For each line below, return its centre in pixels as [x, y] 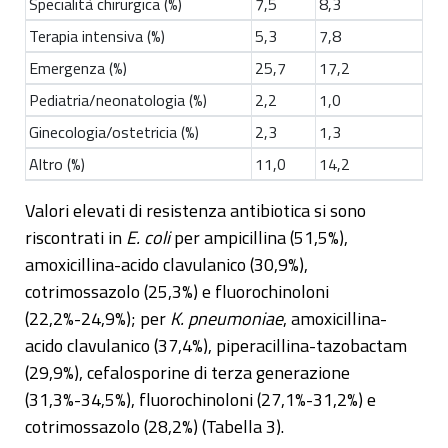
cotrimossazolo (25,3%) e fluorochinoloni [177, 292]
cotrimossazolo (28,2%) [111, 427]
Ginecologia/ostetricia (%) [114, 132]
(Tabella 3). [241, 427]
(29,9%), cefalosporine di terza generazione [187, 373]
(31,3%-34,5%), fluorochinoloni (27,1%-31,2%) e [200, 400]
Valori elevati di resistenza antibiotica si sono [195, 211]
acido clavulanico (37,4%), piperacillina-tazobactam [216, 346]
